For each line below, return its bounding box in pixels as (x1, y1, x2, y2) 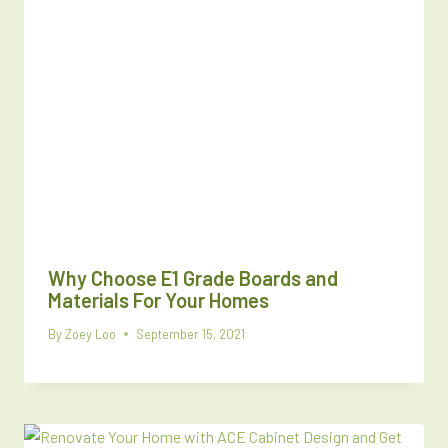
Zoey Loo (65, 325, 117, 342)
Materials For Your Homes (48, 287, 269, 312)
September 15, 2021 (136, 325, 246, 342)
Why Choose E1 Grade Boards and (48, 265, 338, 290)
